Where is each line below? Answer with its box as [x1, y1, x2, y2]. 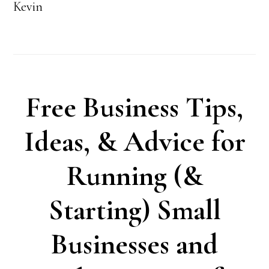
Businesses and [51, 227, 218, 262]
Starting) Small [48, 193, 221, 228]
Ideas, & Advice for [23, 124, 246, 159]
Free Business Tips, [26, 90, 243, 125]
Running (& [66, 159, 203, 193]
